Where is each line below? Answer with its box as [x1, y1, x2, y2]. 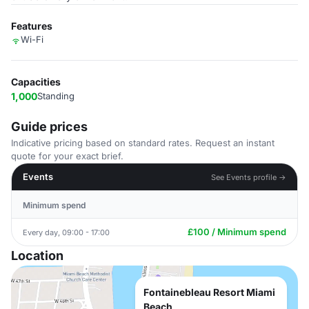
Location [11, 248, 63, 263]
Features [11, 20, 52, 32]
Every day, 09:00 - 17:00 [23, 227, 110, 237]
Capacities [11, 76, 61, 88]
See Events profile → [211, 172, 286, 182]
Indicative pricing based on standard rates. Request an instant [11, 137, 275, 148]
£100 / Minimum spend [188, 226, 286, 237]
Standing [37, 90, 74, 101]
